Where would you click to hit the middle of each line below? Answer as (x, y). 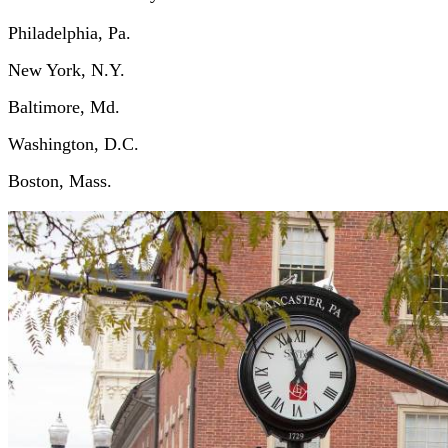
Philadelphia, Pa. (69, 33)
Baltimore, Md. (66, 107)
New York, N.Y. (66, 70)
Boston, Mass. (60, 181)
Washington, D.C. (73, 144)
